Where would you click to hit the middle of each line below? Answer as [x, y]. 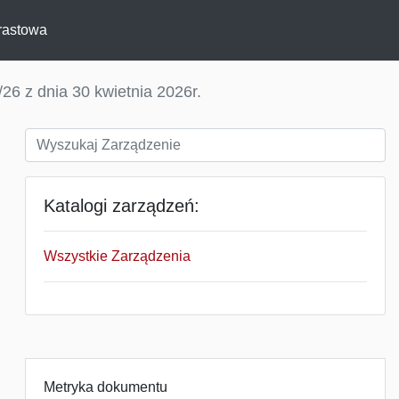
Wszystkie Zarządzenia [117, 256]
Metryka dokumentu [106, 387]
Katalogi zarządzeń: [122, 206]
